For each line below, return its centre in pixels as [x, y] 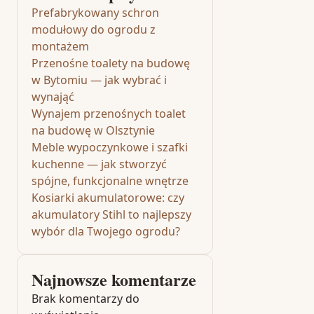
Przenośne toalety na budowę [111, 63]
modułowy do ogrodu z [94, 29]
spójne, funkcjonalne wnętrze [110, 181]
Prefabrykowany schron [95, 13]
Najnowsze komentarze [114, 279]
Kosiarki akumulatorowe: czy [108, 198]
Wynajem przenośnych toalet [109, 114]
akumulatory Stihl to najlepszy [111, 214]
